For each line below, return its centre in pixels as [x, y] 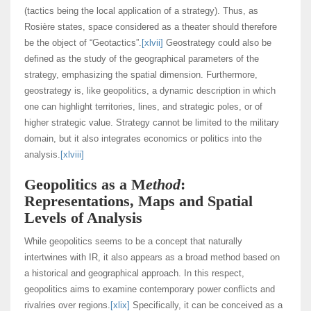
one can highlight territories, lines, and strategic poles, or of [143, 107]
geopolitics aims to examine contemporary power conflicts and [150, 289]
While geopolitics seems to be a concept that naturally [133, 242]
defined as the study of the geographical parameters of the [142, 59]
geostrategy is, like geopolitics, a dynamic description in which [150, 91]
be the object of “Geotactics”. [83, 43]
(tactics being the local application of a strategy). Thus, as [141, 11]
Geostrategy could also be [217, 43]
